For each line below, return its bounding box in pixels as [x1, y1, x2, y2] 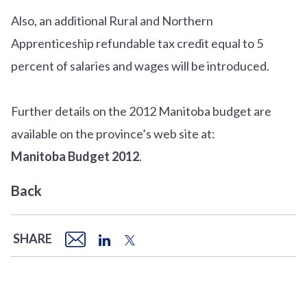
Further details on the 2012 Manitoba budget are [11, 103, 271, 119]
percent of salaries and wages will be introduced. [11, 58, 273, 73]
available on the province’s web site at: [11, 125, 215, 141]
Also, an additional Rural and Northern [11, 12, 213, 28]
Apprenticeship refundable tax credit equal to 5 [11, 35, 263, 51]
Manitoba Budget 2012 [11, 148, 139, 164]
